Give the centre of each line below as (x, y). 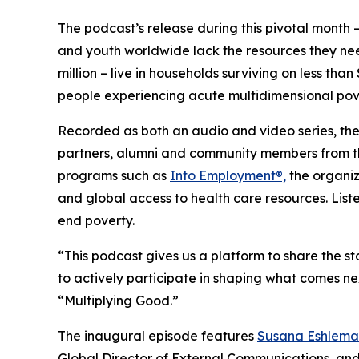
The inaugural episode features (157, 336)
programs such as (114, 175)
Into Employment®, (228, 175)
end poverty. (96, 220)
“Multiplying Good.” (123, 301)
